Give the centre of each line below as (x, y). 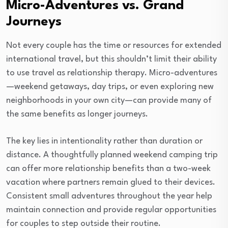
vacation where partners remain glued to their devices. (111, 182)
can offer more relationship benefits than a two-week (108, 169)
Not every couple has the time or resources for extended (114, 46)
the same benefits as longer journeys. (77, 114)
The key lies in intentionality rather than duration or (104, 141)
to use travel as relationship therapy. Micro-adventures (112, 73)
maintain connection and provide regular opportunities (111, 210)
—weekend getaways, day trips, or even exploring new (110, 87)
